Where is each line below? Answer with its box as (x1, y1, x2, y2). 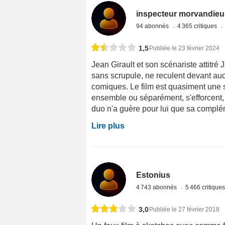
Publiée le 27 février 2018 (149, 206, 219, 213)
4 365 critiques (177, 23, 219, 30)
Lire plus (91, 122, 125, 131)
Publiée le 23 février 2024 (149, 45, 219, 52)
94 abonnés (136, 23, 171, 30)
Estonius (136, 171, 171, 180)
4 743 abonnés (136, 184, 179, 191)
